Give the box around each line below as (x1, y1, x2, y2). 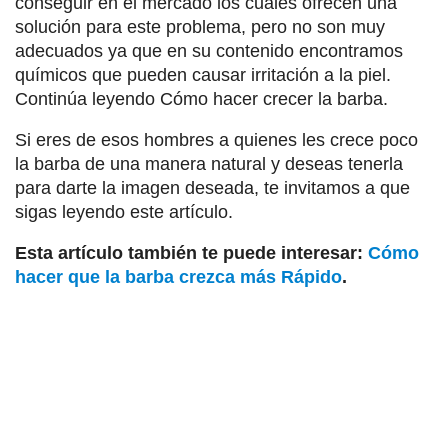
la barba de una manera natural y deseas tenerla (15, 153, 403, 174)
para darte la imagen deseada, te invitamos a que (15, 177, 410, 198)
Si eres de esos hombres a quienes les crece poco (15, 129, 418, 150)
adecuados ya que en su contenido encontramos (15, 40, 403, 61)
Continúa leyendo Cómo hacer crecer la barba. (15, 88, 388, 109)
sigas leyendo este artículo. (15, 201, 233, 222)
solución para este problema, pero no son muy (15, 16, 385, 37)
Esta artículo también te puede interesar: (15, 242, 368, 263)
